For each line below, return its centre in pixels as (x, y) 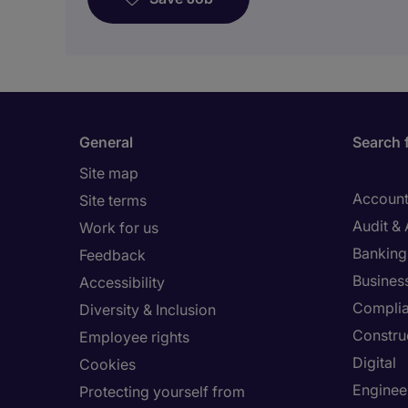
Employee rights (134, 337)
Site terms (113, 200)
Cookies (107, 364)
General (106, 142)
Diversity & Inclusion (148, 310)
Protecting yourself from (162, 392)
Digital (374, 362)
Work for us (119, 228)
